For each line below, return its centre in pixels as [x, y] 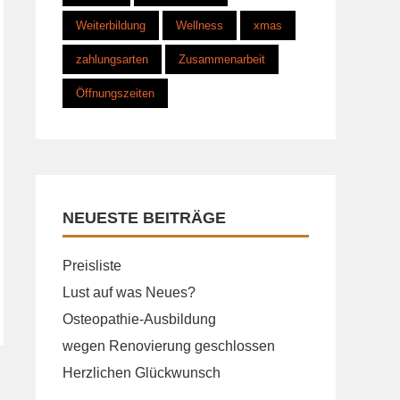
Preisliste [92, 266]
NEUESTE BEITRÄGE [144, 218]
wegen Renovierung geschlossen [169, 346]
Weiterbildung [111, 25]
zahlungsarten [112, 59]
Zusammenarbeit [222, 59]
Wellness [200, 25]
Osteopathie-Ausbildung [139, 319]
